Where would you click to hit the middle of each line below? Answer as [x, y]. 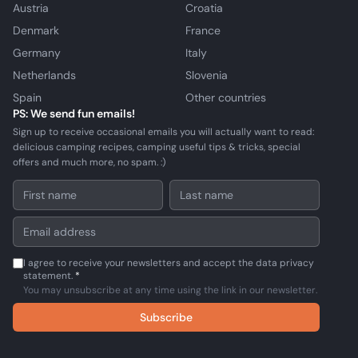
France [203, 30]
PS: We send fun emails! [74, 113]
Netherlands [44, 75]
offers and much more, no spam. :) [89, 162]
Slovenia [207, 75]
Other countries [226, 97]
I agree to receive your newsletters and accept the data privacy [169, 263]
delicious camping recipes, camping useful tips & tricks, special [157, 147]
